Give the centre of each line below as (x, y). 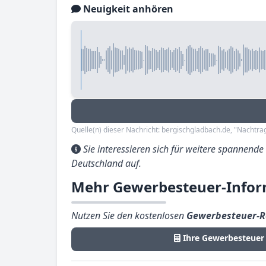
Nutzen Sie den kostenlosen (129, 216)
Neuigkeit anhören (127, 9)
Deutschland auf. (106, 163)
